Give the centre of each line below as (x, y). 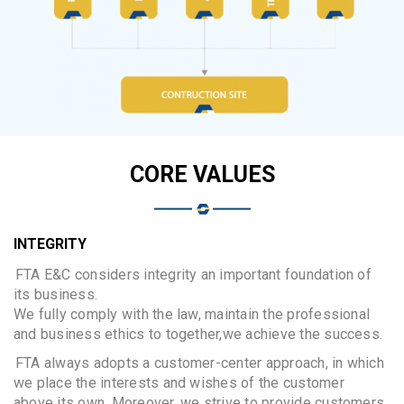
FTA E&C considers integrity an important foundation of (193, 274)
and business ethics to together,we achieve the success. (198, 334)
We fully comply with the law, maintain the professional (192, 314)
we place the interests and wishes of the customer (179, 382)
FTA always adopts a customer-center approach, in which (200, 363)
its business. (56, 294)
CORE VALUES (202, 174)
